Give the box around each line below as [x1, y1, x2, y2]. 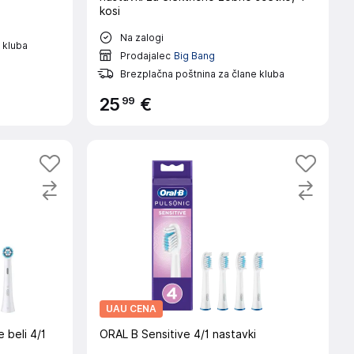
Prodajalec [119, 49, 171, 62]
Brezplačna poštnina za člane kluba [119, 67, 284, 80]
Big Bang [173, 49, 215, 62]
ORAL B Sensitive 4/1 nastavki [99, 328, 256, 341]
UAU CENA [105, 303, 156, 314]
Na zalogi [119, 31, 164, 43]
